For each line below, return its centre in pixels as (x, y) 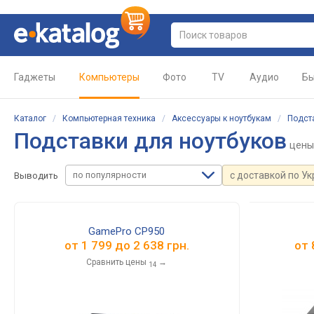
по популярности (110, 175)
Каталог (30, 118)
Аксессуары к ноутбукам (221, 118)
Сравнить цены (117, 262)
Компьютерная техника (109, 118)
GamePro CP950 (127, 231)
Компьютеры (109, 77)
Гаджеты (35, 77)
